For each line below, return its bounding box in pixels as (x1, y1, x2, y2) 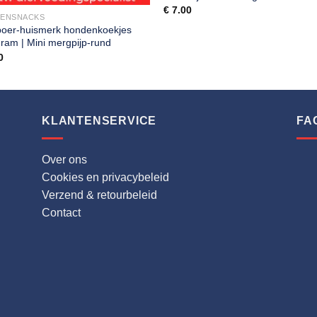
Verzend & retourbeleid (42, 189, 157, 202)
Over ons (42, 154, 87, 166)
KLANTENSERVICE (42, 115, 157, 127)
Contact (42, 207, 81, 219)
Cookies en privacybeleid (42, 171, 169, 184)
